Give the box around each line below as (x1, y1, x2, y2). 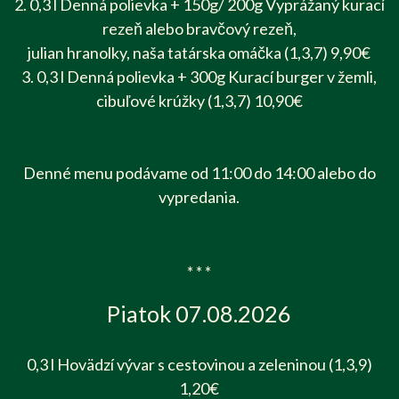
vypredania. (159, 186, 240, 207)
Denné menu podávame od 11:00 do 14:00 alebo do (22, 162, 376, 183)
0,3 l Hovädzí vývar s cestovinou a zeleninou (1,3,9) (26, 354, 372, 374)
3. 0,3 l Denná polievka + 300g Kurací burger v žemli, (21, 66, 378, 86)
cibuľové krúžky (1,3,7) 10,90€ (95, 90, 303, 110)
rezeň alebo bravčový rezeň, (102, 18, 297, 38)
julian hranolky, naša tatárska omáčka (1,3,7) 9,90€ (28, 42, 371, 62)
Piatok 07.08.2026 (107, 299, 292, 327)
